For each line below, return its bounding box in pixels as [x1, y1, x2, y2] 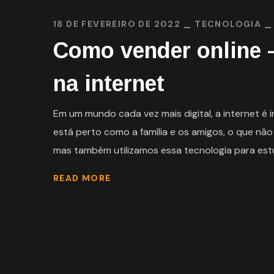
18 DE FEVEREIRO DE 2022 [53, 18, 181, 30]
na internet [53, 71, 165, 97]
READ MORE [53, 172, 111, 183]
